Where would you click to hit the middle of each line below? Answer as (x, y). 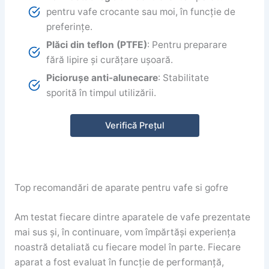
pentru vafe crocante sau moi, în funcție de (141, 12)
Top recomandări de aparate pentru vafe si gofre (121, 187)
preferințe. (70, 27)
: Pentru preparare (187, 45)
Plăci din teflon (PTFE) (97, 45)
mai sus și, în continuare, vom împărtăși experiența (125, 232)
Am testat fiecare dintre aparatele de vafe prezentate (132, 217)
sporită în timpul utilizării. (101, 93)
